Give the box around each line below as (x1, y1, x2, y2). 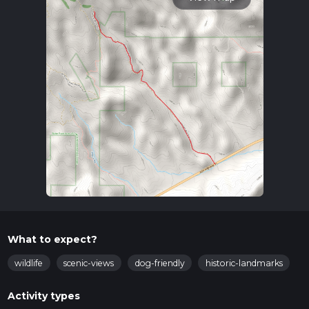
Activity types (7, 290, 80, 303)
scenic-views (63, 257, 114, 268)
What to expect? (7, 233, 97, 246)
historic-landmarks (205, 257, 283, 268)
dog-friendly (134, 257, 185, 268)
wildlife (14, 257, 43, 268)
